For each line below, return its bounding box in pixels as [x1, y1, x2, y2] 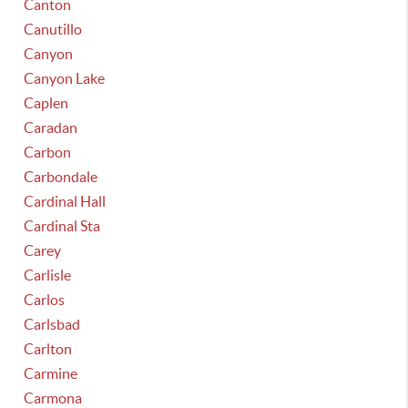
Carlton [24, 341, 73, 357]
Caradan [24, 119, 78, 136]
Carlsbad [24, 316, 81, 332]
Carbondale [24, 168, 98, 185]
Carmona [24, 390, 83, 406]
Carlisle [24, 267, 72, 283]
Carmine [24, 365, 78, 382]
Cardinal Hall [24, 193, 107, 209]
